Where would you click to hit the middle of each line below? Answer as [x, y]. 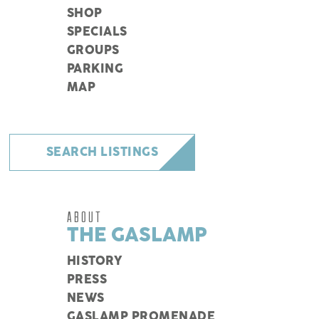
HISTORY [95, 262]
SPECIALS [97, 32]
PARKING [95, 69]
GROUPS [93, 51]
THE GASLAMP [137, 236]
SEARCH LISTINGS [102, 153]
